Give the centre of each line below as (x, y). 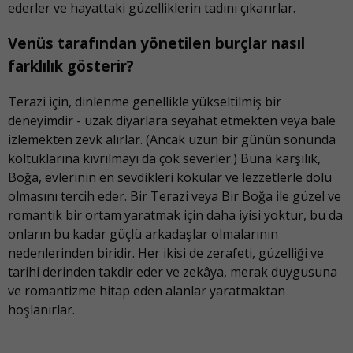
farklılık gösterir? (71, 66)
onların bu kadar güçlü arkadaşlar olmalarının (143, 234)
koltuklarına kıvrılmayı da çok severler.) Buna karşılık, (164, 159)
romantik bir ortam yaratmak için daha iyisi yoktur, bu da (175, 216)
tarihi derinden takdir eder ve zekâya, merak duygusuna (173, 272)
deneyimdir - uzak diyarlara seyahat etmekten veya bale (172, 121)
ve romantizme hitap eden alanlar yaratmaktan (147, 291)
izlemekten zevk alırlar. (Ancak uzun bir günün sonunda (172, 140)
